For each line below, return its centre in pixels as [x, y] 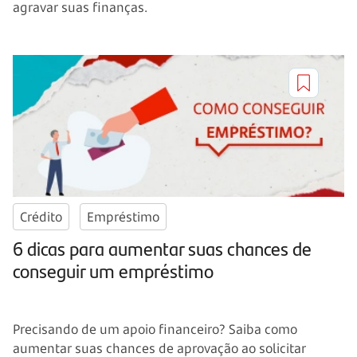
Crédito [41, 217]
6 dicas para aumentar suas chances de [162, 248]
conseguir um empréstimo [113, 271]
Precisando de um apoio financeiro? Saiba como [155, 330]
